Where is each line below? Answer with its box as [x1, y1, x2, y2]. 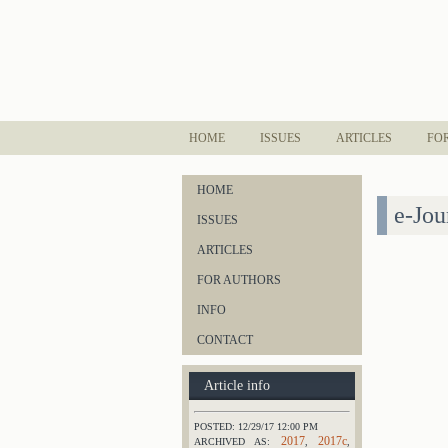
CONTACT [197, 333, 253, 347]
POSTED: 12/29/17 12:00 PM [194, 421, 318, 432]
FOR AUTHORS [197, 273, 281, 287]
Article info [204, 378, 270, 393]
